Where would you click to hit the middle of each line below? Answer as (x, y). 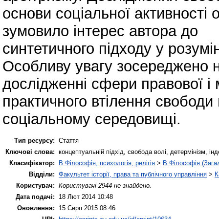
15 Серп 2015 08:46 (87, 208)
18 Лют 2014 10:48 (86, 197)
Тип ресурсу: (34, 140)
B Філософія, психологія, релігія (107, 163)
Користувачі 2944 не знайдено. (105, 185)
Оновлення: (36, 208)
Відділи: (42, 174)
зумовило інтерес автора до (100, 31)
